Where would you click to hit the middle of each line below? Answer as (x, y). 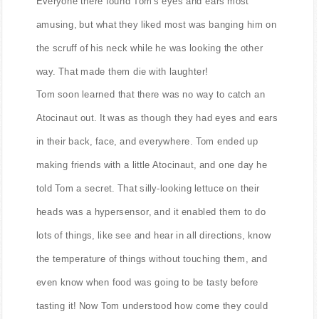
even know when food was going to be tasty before (147, 282)
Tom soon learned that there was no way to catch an (151, 95)
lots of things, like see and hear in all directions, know (153, 235)
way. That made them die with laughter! (122, 71)
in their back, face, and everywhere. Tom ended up (147, 141)
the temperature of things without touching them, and (152, 258)
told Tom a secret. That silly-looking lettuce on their (148, 188)
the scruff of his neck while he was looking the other (150, 48)
